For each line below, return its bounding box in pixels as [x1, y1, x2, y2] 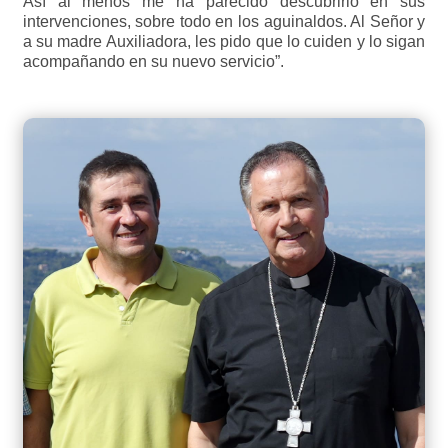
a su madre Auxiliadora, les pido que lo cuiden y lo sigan [22, 32, 426, 50]
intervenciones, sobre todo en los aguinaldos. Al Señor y [22, 12, 426, 30]
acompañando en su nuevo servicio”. [22, 52, 284, 70]
